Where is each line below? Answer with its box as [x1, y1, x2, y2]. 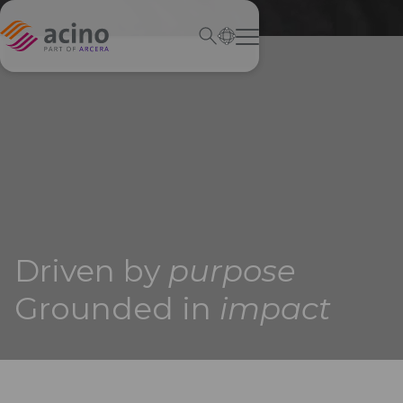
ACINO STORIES [29, 387, 135, 401]
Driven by [14, 252, 168, 290]
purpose [168, 252, 296, 290]
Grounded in [14, 290, 219, 327]
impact [219, 290, 331, 327]
